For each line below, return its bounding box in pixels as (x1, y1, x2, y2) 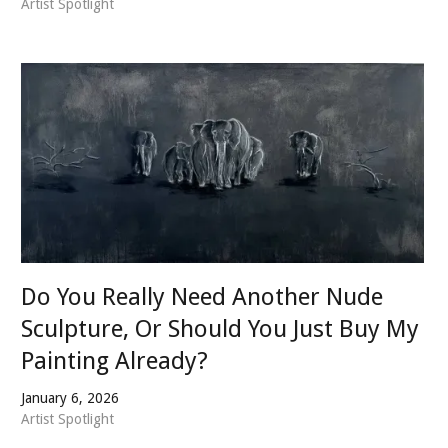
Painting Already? (21, 347, 208, 376)
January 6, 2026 (21, 390, 119, 407)
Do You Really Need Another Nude (21, 283, 383, 312)
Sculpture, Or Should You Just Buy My (21, 315, 419, 344)
